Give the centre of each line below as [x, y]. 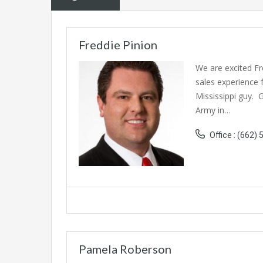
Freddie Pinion [118, 44]
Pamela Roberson [125, 249]
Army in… [213, 110]
